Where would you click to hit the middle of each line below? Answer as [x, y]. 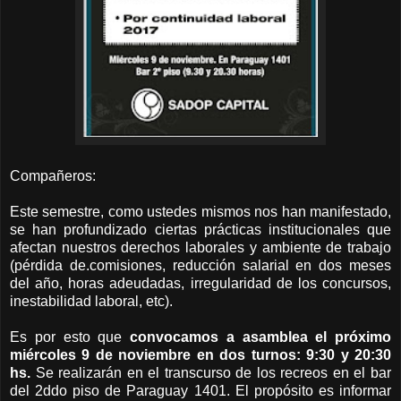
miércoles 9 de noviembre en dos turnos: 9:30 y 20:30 [200, 355]
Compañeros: [55, 176]
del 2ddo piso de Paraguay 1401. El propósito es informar [200, 391]
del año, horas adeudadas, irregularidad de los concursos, [200, 284]
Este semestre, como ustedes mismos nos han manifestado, [200, 212]
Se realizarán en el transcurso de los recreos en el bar [211, 373]
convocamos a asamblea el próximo [260, 337]
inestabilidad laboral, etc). [93, 302]
